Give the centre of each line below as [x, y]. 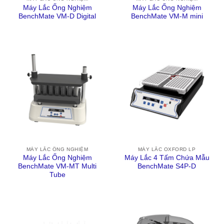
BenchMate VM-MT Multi [57, 166]
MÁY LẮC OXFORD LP [167, 149]
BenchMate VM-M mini [167, 16]
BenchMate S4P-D [167, 166]
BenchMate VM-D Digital [57, 16]
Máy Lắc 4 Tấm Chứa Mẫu [167, 158]
